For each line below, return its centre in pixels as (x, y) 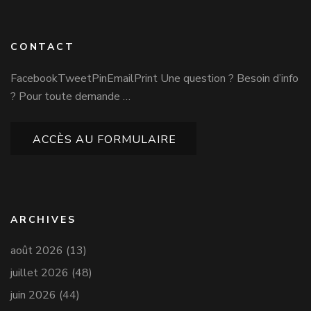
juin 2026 (33, 295)
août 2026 (37, 251)
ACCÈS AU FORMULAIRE (104, 140)
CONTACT (43, 47)
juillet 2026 (40, 273)
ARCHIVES (43, 220)
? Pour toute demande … (70, 97)
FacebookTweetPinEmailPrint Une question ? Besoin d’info (154, 79)
